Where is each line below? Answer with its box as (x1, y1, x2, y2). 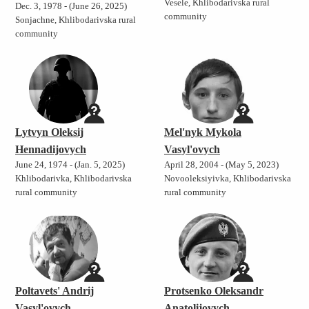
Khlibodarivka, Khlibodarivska (15, 174, 132, 184)
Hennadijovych (15, 143, 86, 156)
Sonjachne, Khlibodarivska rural (15, 15, 136, 26)
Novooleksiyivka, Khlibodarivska (163, 174, 291, 184)
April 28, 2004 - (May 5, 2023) (163, 160, 279, 170)
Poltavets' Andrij (15, 285, 94, 297)
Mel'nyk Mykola (163, 126, 241, 139)
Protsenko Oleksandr (163, 285, 263, 297)
